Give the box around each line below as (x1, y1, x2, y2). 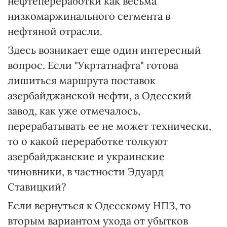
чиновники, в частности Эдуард (8, 165, 164, 178)
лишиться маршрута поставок (8, 74, 156, 87)
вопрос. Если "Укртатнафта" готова (8, 59, 178, 71)
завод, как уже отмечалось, (8, 104, 140, 117)
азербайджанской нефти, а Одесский (8, 89, 192, 102)
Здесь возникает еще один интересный (8, 44, 201, 56)
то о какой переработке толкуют (8, 135, 168, 147)
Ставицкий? (8, 180, 66, 193)
